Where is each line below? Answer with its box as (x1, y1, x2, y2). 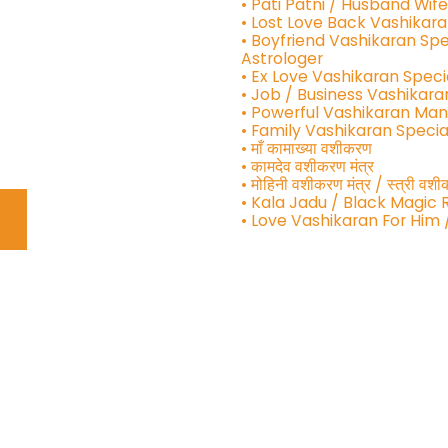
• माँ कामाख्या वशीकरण (240, 136, 376, 160)
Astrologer (240, 46, 323, 70)
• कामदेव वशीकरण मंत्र (240, 154, 378, 178)
